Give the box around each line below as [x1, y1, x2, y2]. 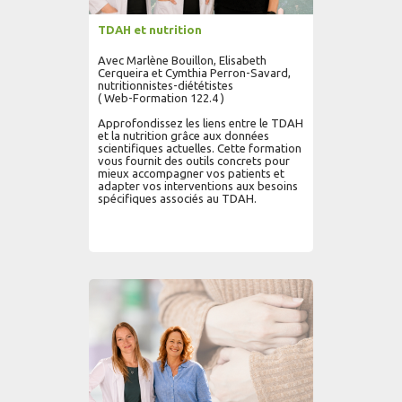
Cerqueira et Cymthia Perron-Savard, [98, 66, 291, 79]
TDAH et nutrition [98, 23, 202, 36]
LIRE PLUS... [232, 272, 291, 283]
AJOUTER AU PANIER [111, 272, 215, 283]
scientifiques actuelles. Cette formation [98, 142, 301, 154]
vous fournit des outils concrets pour [98, 154, 290, 167]
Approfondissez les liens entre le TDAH [98, 117, 303, 129]
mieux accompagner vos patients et [98, 167, 284, 179]
